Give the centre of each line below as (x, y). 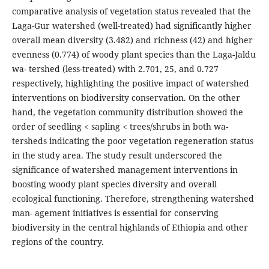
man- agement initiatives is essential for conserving (115, 213)
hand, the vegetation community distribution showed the (127, 112)
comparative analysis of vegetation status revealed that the (131, 11)
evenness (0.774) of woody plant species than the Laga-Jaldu (134, 54)
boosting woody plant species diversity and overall (114, 184)
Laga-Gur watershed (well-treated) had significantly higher (131, 25)
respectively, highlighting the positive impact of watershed (130, 83)
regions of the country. (58, 241)
